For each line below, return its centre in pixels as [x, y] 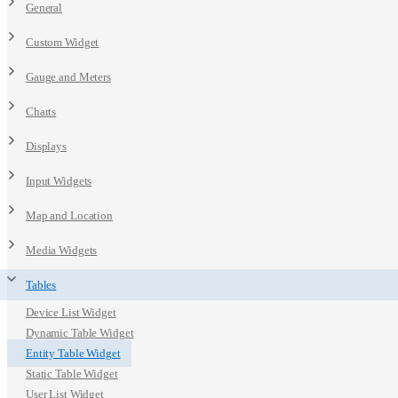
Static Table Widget [72, 374]
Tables [41, 285]
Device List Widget [71, 312]
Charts [41, 111]
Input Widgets [59, 181]
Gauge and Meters [68, 77]
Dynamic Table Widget [80, 333]
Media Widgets [62, 250]
